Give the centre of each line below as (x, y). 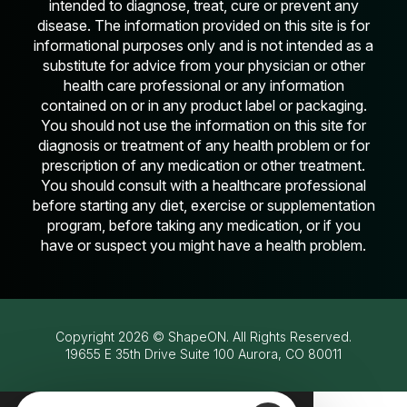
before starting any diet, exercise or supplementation (203, 206)
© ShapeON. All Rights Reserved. (250, 337)
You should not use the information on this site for (203, 126)
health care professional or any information (203, 86)
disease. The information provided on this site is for (203, 26)
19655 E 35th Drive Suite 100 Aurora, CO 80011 (203, 354)
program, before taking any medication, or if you (203, 226)
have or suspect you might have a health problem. (203, 246)
